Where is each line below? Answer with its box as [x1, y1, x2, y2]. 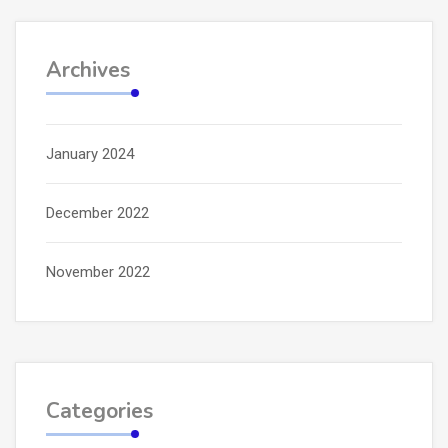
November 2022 [46, 263, 150, 282]
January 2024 [46, 145, 134, 164]
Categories [46, 397, 153, 426]
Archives [46, 56, 130, 85]
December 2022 [46, 204, 149, 223]
